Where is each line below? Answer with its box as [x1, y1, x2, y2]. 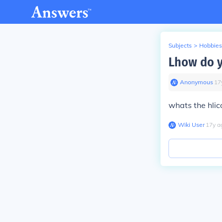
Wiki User [178, 121, 205, 128]
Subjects [168, 42, 192, 49]
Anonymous [180, 78, 213, 86]
